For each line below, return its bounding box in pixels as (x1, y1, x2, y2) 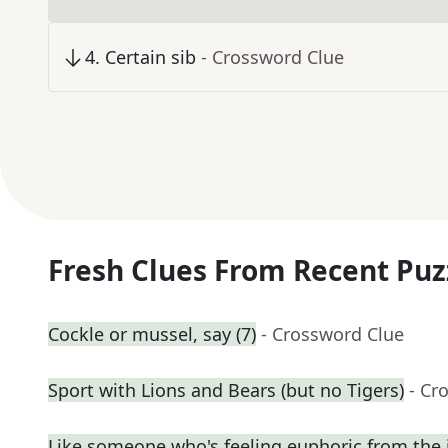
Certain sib (105, 45, 196, 70)
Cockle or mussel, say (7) (48, 322, 256, 347)
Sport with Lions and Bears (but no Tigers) (48, 378, 404, 403)
